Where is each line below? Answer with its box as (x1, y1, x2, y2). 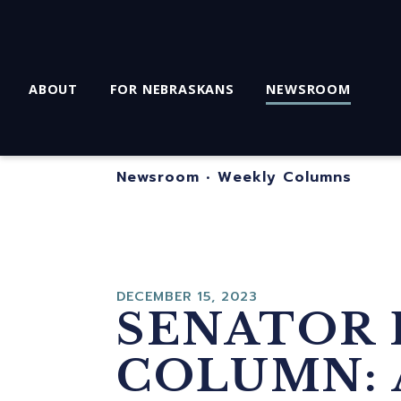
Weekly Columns (218, 166, 352, 188)
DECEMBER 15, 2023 (116, 286, 258, 306)
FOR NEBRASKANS (109, 81, 235, 98)
